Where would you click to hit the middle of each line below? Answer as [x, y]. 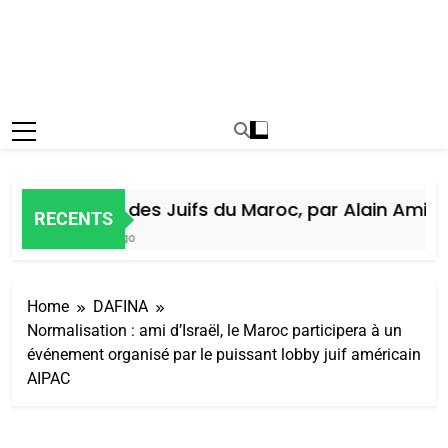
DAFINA [120, 306]
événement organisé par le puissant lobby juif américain [224, 354]
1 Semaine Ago [79, 237]
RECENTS [73, 219]
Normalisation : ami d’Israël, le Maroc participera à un [214, 330]
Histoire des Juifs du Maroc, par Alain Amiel [233, 209]
